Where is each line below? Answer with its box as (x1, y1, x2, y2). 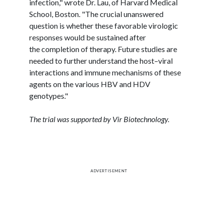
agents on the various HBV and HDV (29, 79, 150, 89)
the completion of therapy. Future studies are (29, 44, 177, 54)
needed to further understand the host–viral (29, 55, 173, 65)
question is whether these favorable (29, 20, 148, 30)
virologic (148, 20, 178, 30)
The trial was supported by (29, 114, 112, 124)
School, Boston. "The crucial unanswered (29, 9, 163, 18)
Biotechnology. (122, 114, 169, 124)
